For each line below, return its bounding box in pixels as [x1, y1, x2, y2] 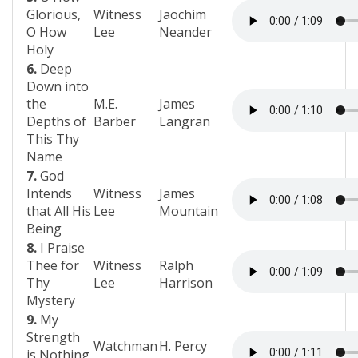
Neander [159, 23, 212, 41]
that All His [26, 202, 91, 220]
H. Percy [159, 337, 207, 355]
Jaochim [159, 6, 206, 23]
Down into [26, 78, 89, 95]
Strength [26, 328, 80, 346]
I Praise [37, 239, 85, 257]
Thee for [26, 257, 79, 274]
